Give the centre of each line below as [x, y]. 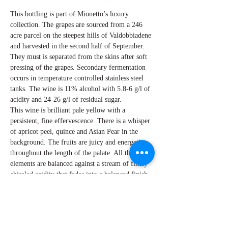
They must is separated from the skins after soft [79, 57]
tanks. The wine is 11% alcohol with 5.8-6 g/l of [80, 89]
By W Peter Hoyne [37, 196]
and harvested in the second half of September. [77, 46]
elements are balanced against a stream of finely [79, 164]
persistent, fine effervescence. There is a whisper [80, 121]
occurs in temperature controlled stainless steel [77, 78]
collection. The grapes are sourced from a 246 [76, 25]
